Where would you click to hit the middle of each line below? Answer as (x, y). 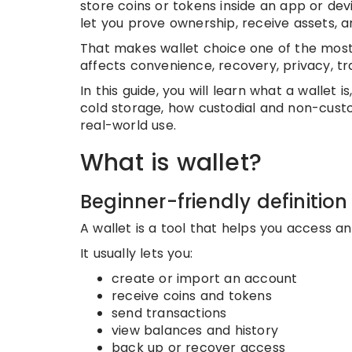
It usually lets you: (136, 253)
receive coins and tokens (192, 296)
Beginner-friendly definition (214, 202)
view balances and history (195, 330)
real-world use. (128, 125)
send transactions (169, 313)
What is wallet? (171, 163)
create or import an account (205, 279)
